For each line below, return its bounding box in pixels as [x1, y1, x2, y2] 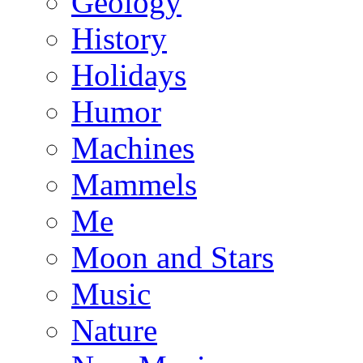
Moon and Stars [71, 239, 274, 275]
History [71, 20, 167, 56]
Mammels [71, 166, 197, 202]
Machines [71, 130, 194, 165]
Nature [71, 312, 157, 348]
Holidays [71, 57, 186, 92]
